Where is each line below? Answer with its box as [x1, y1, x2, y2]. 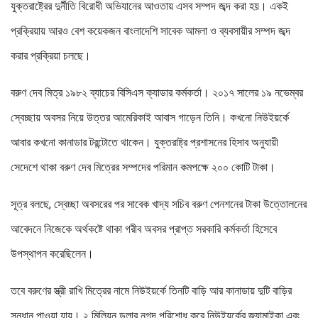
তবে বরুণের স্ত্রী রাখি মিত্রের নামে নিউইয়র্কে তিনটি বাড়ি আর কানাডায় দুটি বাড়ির [11, 284, 292, 298]
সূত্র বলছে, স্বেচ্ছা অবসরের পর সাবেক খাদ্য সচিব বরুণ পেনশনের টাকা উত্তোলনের [11, 197, 307, 212]
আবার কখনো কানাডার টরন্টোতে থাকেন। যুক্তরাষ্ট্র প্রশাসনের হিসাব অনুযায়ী [11, 136, 278, 150]
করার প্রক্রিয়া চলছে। [11, 49, 91, 63]
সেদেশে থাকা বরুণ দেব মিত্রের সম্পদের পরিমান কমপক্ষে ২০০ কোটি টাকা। [11, 160, 275, 175]
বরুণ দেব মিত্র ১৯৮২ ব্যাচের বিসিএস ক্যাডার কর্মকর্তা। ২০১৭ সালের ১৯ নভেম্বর [11, 86, 303, 100]
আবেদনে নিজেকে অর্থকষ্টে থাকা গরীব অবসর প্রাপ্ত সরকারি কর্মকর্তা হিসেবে [11, 222, 277, 236]
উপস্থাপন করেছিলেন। [11, 247, 94, 261]
